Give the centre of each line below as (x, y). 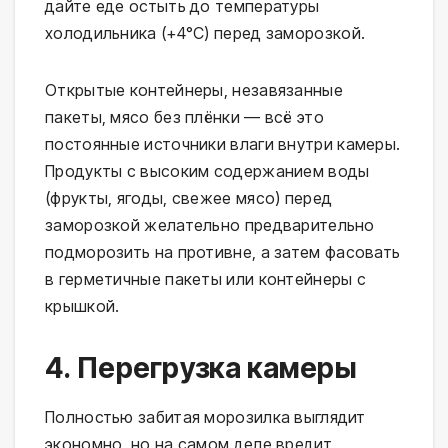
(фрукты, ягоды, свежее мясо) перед (189, 197)
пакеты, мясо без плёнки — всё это (184, 116)
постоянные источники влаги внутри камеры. (223, 143)
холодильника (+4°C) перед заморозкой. (205, 32)
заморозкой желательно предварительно (210, 224)
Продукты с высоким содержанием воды (207, 170)
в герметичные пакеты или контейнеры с (206, 278)
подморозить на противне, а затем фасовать (223, 251)
